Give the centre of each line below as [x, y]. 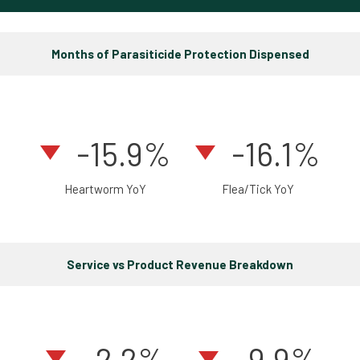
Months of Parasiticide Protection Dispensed [180, 53]
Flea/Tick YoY [258, 188]
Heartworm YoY [105, 188]
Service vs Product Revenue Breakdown [180, 264]
